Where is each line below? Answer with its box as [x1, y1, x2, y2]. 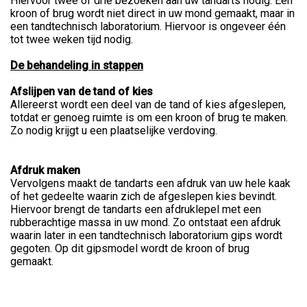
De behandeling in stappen [10, 59, 143, 73]
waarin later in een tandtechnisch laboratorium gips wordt [10, 229, 282, 243]
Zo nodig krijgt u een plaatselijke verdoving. [10, 124, 217, 138]
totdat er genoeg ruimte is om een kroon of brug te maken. [10, 111, 288, 125]
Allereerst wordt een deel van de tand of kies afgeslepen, [10, 98, 286, 112]
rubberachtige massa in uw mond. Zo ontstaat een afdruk [10, 216, 281, 230]
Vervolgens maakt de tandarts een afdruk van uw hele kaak [10, 177, 291, 191]
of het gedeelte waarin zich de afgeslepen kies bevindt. [10, 190, 277, 204]
